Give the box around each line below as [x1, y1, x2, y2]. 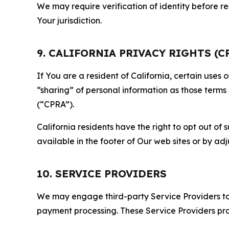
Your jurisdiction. [37, 15, 102, 26]
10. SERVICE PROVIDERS [37, 167, 167, 180]
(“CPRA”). [37, 99, 74, 109]
